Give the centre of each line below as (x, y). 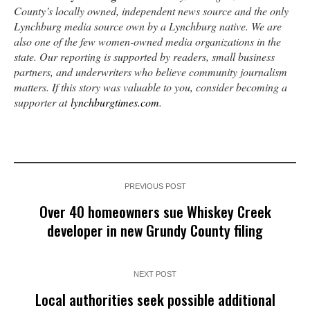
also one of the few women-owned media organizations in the (147, 42)
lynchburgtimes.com (115, 102)
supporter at (42, 102)
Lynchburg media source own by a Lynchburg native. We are (148, 26)
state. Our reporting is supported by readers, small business (144, 57)
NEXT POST (155, 274)
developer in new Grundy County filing (155, 230)
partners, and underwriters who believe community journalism (151, 72)
